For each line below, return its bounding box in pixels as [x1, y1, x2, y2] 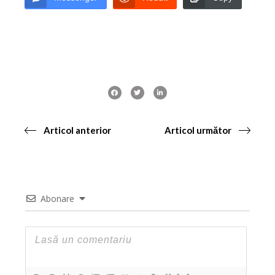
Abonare [41, 193, 75, 205]
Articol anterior [44, 125, 112, 136]
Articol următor [164, 125, 231, 136]
